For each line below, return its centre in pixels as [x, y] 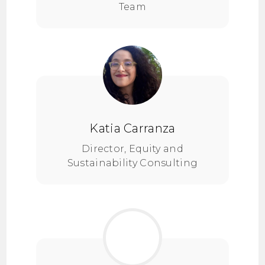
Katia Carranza [132, 128]
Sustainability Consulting [132, 163]
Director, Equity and [132, 149]
